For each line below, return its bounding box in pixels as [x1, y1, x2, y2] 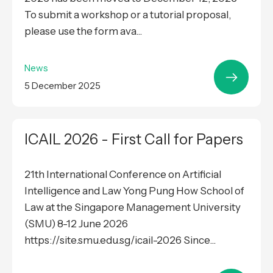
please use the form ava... [24, 25, 142, 38]
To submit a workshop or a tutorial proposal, [24, 9, 231, 21]
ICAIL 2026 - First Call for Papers [24, 130, 243, 149]
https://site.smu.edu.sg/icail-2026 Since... [24, 234, 216, 247]
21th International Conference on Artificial [24, 168, 221, 181]
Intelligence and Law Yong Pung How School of [24, 185, 244, 197]
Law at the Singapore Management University [24, 201, 241, 214]
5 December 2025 [24, 80, 101, 92]
